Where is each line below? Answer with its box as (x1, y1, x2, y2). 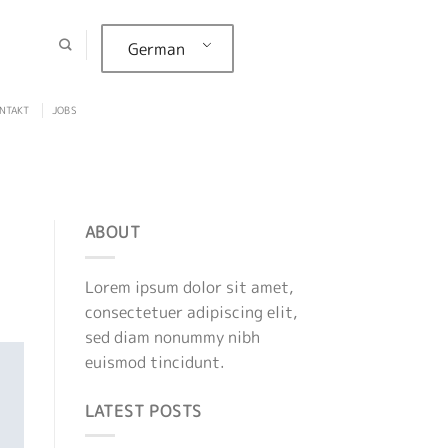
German (127, 37, 185, 60)
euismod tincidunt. (84, 350, 225, 373)
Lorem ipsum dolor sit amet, (84, 275, 293, 298)
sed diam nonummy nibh (84, 325, 260, 348)
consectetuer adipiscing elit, (84, 300, 297, 323)
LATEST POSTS (84, 399, 203, 422)
